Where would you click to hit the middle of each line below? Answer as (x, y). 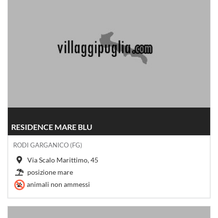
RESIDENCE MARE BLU (52, 127)
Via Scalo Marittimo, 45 (63, 160)
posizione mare (50, 172)
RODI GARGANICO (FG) (48, 145)
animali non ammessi (58, 184)
